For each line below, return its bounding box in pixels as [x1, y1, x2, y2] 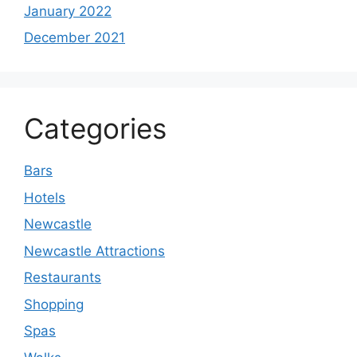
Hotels [24, 189, 65, 206]
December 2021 [24, 29, 125, 46]
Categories [24, 112, 167, 146]
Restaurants [24, 269, 101, 286]
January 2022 [24, 2, 112, 19]
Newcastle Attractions [24, 242, 165, 259]
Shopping [24, 296, 84, 312]
